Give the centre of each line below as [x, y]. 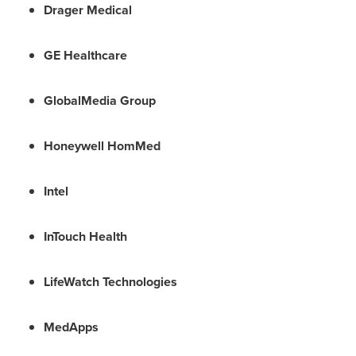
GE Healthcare [85, 55]
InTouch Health [85, 236]
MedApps [71, 327]
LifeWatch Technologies [110, 282]
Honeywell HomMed [102, 146]
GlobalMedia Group [100, 101]
